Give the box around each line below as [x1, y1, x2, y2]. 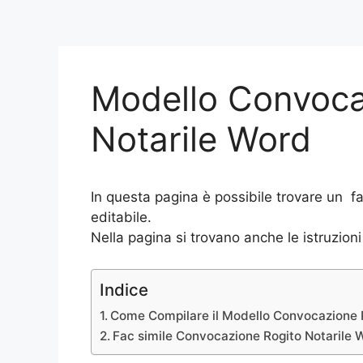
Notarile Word [91, 118, 311, 160]
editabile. [91, 209, 152, 226]
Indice [100, 279, 148, 300]
